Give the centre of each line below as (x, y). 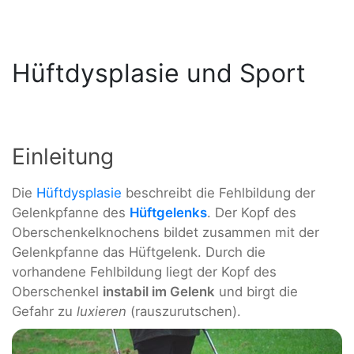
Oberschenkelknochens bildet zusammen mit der (166, 233)
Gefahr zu (44, 312)
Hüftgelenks (168, 213)
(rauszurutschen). (184, 312)
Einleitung (63, 157)
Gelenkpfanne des (71, 213)
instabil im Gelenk (159, 292)
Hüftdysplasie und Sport (159, 73)
